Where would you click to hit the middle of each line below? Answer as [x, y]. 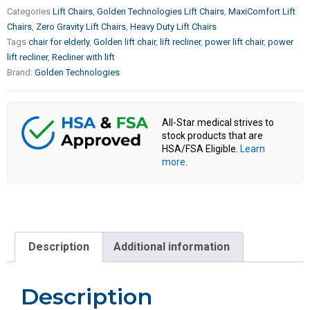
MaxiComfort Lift [262, 12]
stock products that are [212, 136]
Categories [29, 12]
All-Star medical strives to [218, 123]
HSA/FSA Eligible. [201, 149]
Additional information [171, 246]
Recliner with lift [83, 57]
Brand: [21, 73]
